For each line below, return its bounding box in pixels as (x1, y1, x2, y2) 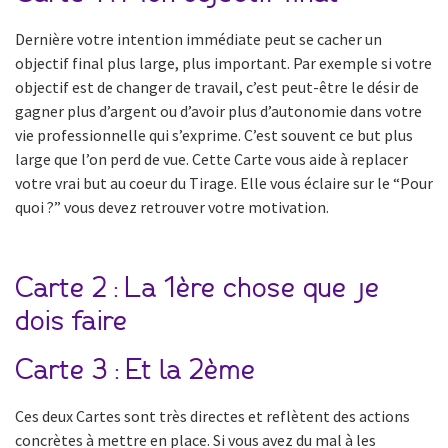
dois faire (15, 307, 128, 336)
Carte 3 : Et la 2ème (15, 356, 256, 385)
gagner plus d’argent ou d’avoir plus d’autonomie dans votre (15, 100, 422, 121)
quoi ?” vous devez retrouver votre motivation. (15, 196, 329, 217)
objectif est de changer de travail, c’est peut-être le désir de (15, 76, 419, 97)
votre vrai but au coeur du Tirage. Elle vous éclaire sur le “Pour (15, 172, 433, 193)
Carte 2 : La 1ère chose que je (15, 274, 380, 303)
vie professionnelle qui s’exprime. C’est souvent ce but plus (15, 124, 413, 145)
